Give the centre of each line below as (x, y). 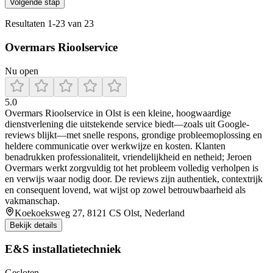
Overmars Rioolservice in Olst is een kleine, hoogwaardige (118, 113)
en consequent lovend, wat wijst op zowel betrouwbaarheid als (125, 190)
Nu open (22, 71)
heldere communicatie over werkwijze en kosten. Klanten (115, 146)
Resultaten (26, 24)
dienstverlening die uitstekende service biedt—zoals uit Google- (127, 124)
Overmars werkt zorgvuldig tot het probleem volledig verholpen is (132, 168)
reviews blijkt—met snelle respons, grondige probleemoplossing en (133, 135)
